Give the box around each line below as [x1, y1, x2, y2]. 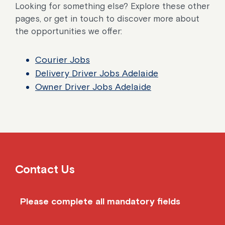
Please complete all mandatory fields [20, 195, 180, 206]
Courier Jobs [35, 54, 90, 65]
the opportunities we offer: [15, 26, 122, 36]
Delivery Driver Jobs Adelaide [35, 67, 158, 78]
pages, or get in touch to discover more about [15, 13, 199, 24]
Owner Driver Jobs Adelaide [35, 81, 151, 92]
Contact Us [15, 162, 75, 176]
